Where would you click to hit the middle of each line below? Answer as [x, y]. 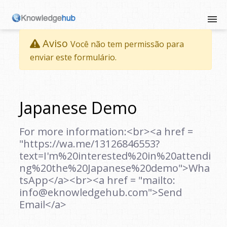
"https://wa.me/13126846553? [89, 144]
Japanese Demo [78, 108]
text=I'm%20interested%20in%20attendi [115, 156]
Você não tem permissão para [127, 44]
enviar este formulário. [73, 57]
